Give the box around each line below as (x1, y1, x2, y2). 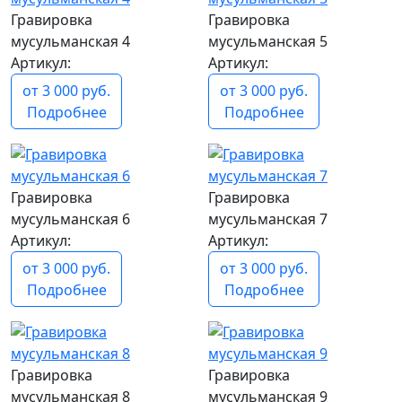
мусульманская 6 (11, 209, 130, 230)
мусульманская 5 (208, 31, 328, 52)
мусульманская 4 (11, 31, 130, 52)
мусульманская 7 (208, 209, 328, 230)
